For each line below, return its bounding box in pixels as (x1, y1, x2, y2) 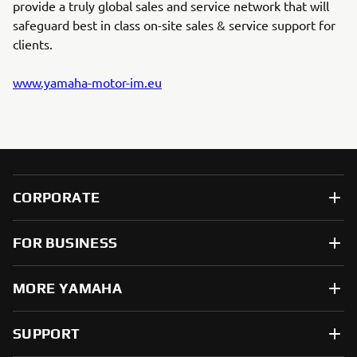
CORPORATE (13, 189, 100, 206)
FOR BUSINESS (13, 234, 118, 251)
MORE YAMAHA (13, 280, 122, 296)
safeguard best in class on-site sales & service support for (13, 17, 335, 33)
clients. (13, 36, 53, 52)
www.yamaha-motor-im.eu (13, 74, 162, 90)
